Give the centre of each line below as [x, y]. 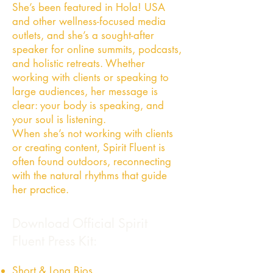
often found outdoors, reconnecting [92, 162]
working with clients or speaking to [90, 78]
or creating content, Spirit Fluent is [89, 148]
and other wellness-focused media [89, 22]
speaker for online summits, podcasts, [97, 50]
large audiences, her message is [85, 92]
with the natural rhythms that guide [90, 176]
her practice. [41, 190]
